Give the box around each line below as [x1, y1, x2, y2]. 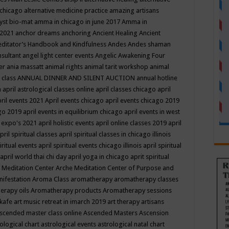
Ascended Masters [83, 209, 139, 217]
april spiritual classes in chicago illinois [59, 130, 171, 139]
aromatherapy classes [114, 175, 178, 184]
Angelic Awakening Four [95, 52, 165, 60]
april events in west [124, 108, 180, 116]
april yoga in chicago [68, 153, 130, 161]
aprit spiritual [130, 153, 169, 161]
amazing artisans [109, 7, 159, 15]
